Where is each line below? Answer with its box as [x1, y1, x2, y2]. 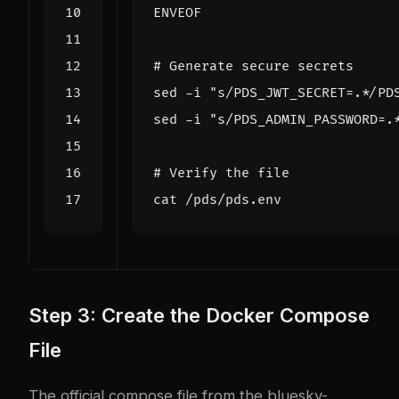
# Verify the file [153, 165, 289, 183]
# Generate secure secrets [153, 58, 354, 76]
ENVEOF [153, 4, 201, 22]
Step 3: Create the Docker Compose [28, 304, 370, 328]
